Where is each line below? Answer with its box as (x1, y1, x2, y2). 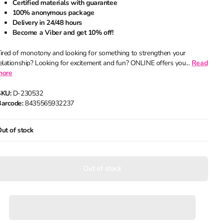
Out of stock (83, 164, 122, 174)
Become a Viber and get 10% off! (12, 28, 113, 37)
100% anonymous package (12, 8, 95, 17)
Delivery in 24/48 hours (12, 18, 82, 27)
